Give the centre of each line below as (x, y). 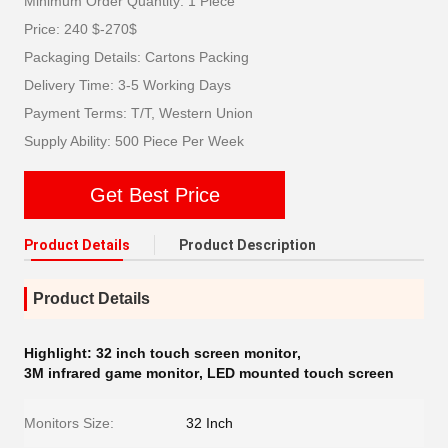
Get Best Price (154, 194)
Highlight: (60, 353)
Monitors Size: (69, 423)
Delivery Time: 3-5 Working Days (127, 85)
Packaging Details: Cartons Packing (136, 57)
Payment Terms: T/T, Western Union (138, 113)
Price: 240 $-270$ (80, 29)
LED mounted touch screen (300, 373)
